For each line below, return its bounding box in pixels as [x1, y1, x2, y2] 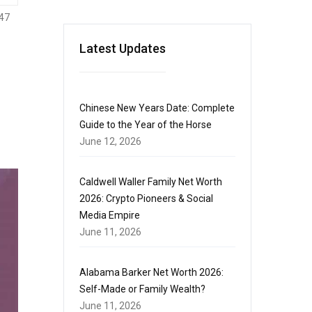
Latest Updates [79, 41, 166, 56]
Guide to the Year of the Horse [79, 119, 212, 130]
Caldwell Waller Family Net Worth [79, 176, 222, 187]
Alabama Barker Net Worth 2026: [79, 267, 224, 278]
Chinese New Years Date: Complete [79, 102, 235, 114]
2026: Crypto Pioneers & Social [79, 193, 213, 204]
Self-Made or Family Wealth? [79, 283, 205, 295]
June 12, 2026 [79, 136, 141, 147]
